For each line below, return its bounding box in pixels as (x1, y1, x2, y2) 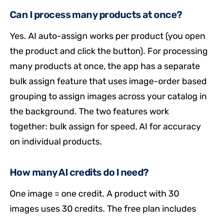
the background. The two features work (10, 106, 169, 117)
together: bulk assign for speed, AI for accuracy (10, 121, 201, 132)
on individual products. (10, 136, 102, 147)
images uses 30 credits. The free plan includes (10, 203, 196, 214)
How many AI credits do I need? (10, 166, 149, 178)
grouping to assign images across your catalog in (10, 91, 207, 102)
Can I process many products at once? (10, 8, 182, 20)
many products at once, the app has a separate (10, 60, 200, 72)
